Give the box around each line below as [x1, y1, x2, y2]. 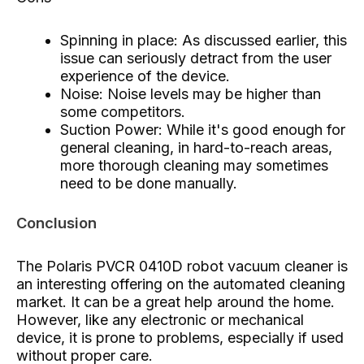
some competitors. [60, 103, 185, 120]
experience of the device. [60, 67, 230, 84]
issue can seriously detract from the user [60, 50, 331, 67]
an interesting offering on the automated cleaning [16, 275, 345, 292]
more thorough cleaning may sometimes [60, 157, 328, 174]
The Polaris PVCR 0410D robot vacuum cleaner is [16, 257, 348, 275]
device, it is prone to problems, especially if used [16, 328, 344, 346]
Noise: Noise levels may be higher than [60, 85, 321, 102]
